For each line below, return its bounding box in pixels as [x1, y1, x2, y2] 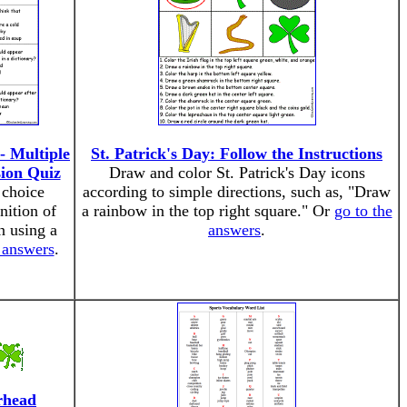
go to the [333, 202, 392, 220]
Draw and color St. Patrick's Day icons [108, 164, 365, 182]
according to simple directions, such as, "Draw [83, 183, 391, 201]
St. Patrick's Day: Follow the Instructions [91, 144, 382, 163]
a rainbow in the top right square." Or [81, 202, 334, 220]
